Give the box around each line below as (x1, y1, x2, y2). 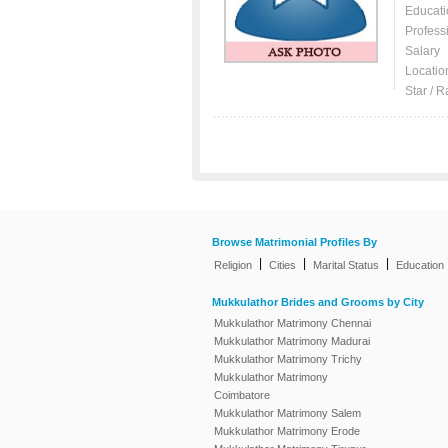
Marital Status (313, 259, 379, 271)
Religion (214, 259, 252, 271)
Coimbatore (214, 389, 270, 401)
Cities (269, 259, 296, 271)
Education (396, 259, 444, 271)
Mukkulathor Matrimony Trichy (214, 353, 362, 365)
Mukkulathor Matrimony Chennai (214, 317, 371, 329)
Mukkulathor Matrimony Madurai (214, 335, 370, 347)
